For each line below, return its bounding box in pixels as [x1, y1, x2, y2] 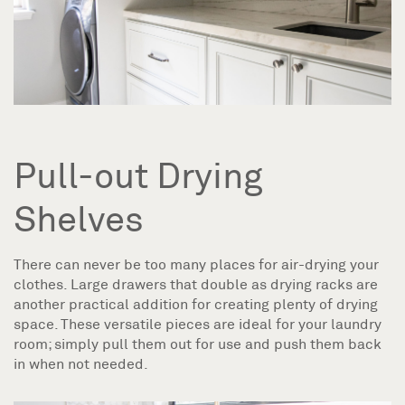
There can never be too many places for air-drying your [14, 255, 379, 273]
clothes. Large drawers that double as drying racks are [14, 275, 378, 293]
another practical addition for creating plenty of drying [14, 295, 378, 313]
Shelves [14, 196, 144, 240]
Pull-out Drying [14, 153, 263, 197]
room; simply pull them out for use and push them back [14, 334, 381, 353]
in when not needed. [14, 354, 148, 372]
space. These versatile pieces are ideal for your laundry [14, 315, 381, 333]
